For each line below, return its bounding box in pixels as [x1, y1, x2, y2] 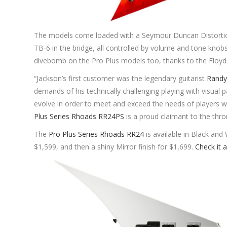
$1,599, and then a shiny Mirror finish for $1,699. [34, 141, 196, 152]
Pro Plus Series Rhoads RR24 [49, 129, 144, 139]
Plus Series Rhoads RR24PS [34, 111, 125, 121]
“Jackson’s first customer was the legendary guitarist [34, 73, 207, 83]
